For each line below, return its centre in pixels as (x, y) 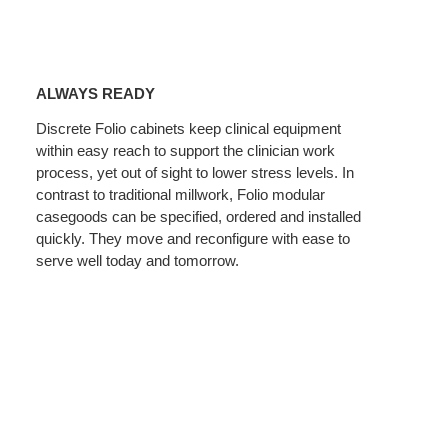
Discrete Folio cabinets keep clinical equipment (189, 128)
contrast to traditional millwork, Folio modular (181, 194)
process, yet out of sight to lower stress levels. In (195, 172)
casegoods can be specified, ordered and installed (199, 216)
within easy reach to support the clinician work (186, 150)
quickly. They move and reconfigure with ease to (193, 238)
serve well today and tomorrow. (138, 260)
